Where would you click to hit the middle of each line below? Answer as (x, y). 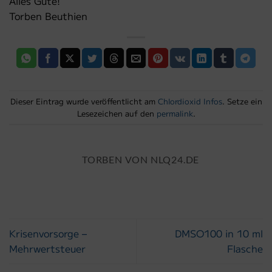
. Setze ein (242, 101)
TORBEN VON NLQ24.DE (141, 160)
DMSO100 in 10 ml (219, 233)
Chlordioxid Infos (190, 101)
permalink (175, 113)
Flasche (245, 249)
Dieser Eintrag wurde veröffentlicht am (84, 101)
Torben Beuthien (48, 16)
